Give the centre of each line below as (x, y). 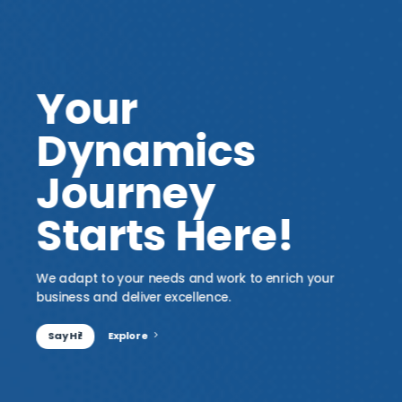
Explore (128, 336)
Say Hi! (66, 336)
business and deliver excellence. (134, 297)
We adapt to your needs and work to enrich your (185, 278)
